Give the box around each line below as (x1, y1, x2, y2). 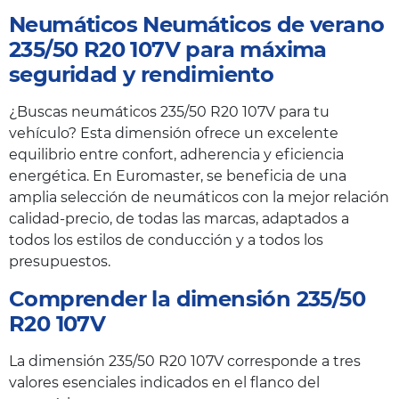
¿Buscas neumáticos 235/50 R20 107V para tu (9, 103, 330, 121)
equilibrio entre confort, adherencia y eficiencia (9, 146, 344, 164)
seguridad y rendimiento (9, 61, 274, 88)
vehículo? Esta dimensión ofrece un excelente (9, 125, 338, 142)
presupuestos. (9, 253, 110, 271)
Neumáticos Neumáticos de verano (9, 12, 385, 38)
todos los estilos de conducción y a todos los (9, 232, 323, 249)
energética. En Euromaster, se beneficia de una (9, 167, 346, 185)
